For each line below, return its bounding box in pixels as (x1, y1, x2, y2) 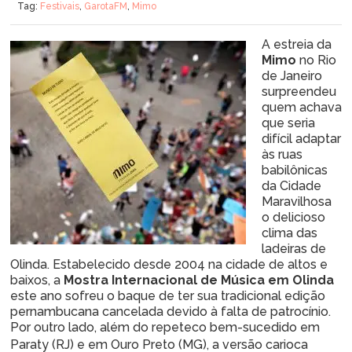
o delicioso (262, 210, 325, 225)
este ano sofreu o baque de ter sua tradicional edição (10, 288, 325, 303)
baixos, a (10, 273, 64, 288)
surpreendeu (262, 84, 336, 99)
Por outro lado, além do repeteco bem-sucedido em (10, 320, 320, 335)
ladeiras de (262, 241, 326, 256)
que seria (262, 115, 315, 130)
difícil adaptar (262, 131, 341, 146)
